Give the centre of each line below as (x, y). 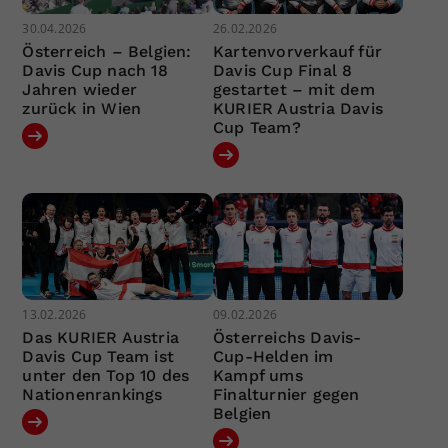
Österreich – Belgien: (107, 51)
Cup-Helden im (273, 357)
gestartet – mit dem (293, 89)
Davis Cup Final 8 (282, 70)
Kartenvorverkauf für (297, 51)
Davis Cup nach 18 (95, 70)
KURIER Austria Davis (297, 108)
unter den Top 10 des (106, 376)
